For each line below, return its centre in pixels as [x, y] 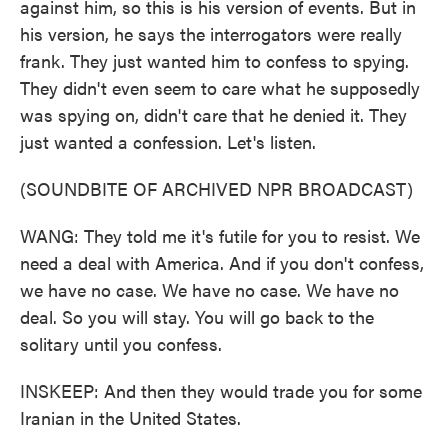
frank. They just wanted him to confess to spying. [214, 60]
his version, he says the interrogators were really [211, 33]
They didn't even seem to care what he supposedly [220, 87]
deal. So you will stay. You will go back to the [197, 316]
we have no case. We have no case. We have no [209, 289]
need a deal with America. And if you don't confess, [222, 262]
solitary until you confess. [121, 343]
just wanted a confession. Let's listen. [168, 141]
